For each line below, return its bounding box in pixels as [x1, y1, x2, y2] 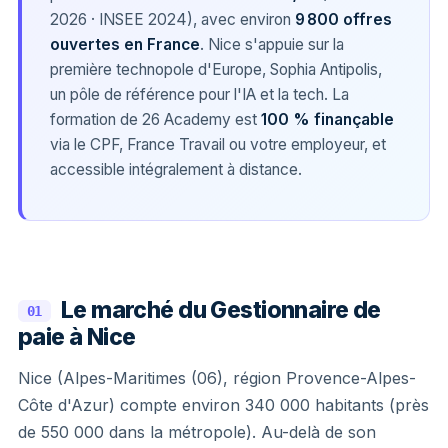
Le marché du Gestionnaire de [60, 295, 381, 324]
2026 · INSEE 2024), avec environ [50, 9, 295, 29]
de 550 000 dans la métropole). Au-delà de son [18, 421, 376, 442]
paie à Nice [18, 322, 136, 351]
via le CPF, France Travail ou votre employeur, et [50, 134, 386, 154]
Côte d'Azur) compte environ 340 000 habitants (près [18, 394, 429, 415]
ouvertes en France [50, 34, 200, 54]
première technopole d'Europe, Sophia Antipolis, [50, 59, 382, 79]
